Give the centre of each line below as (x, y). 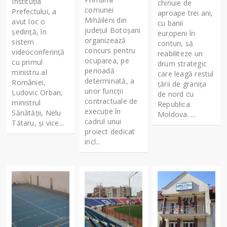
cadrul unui (103, 121)
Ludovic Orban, (37, 92)
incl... (93, 141)
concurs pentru (110, 50)
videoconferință (38, 52)
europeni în (177, 33)
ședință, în (29, 31)
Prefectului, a (34, 11)
